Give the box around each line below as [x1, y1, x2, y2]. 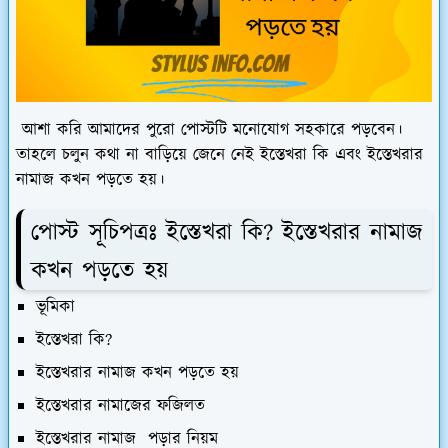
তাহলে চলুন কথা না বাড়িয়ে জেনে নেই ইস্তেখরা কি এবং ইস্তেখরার [16, 143, 423, 167]
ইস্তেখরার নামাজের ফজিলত [36, 393, 205, 418]
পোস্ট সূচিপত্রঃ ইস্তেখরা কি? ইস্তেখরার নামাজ [31, 216, 422, 250]
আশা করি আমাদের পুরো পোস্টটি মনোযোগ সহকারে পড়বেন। [16, 118, 402, 142]
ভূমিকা [36, 294, 75, 319]
